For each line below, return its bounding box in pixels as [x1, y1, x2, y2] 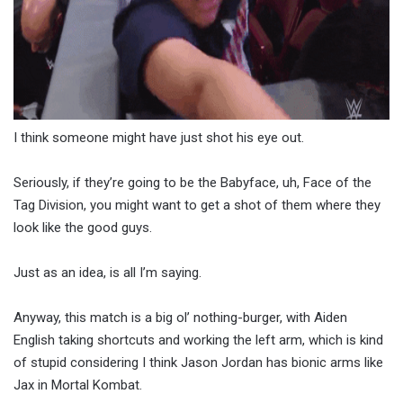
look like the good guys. [13, 219, 152, 237]
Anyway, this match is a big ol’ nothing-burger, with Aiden [13, 309, 347, 327]
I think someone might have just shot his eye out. [13, 130, 304, 147]
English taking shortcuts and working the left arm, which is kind [13, 332, 383, 349]
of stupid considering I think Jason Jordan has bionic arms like [13, 354, 383, 372]
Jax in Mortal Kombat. [13, 377, 142, 394]
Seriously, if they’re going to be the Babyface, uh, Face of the [13, 175, 372, 192]
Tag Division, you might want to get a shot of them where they [13, 197, 381, 214]
